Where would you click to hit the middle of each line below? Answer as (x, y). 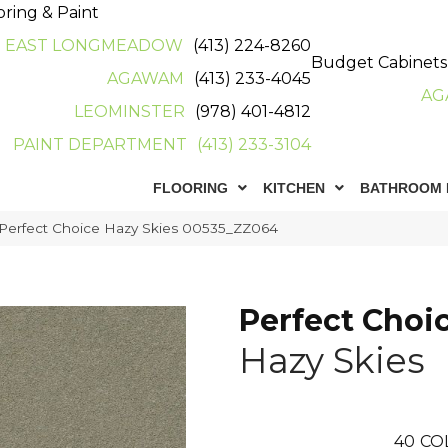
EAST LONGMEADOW (94, 45)
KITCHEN (294, 188)
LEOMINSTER (130, 111)
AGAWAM (146, 78)
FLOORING (191, 188)
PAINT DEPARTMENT (100, 144)
